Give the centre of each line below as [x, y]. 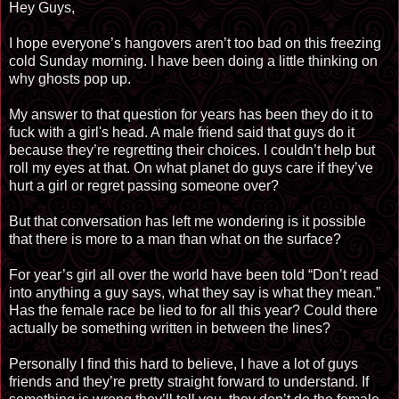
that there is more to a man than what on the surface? [175, 239]
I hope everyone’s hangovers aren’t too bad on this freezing [195, 43]
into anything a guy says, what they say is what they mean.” [195, 292]
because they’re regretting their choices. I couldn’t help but [192, 150]
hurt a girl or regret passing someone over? [144, 185]
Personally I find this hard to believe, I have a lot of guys [183, 363]
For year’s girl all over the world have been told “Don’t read [194, 274]
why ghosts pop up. [70, 78]
